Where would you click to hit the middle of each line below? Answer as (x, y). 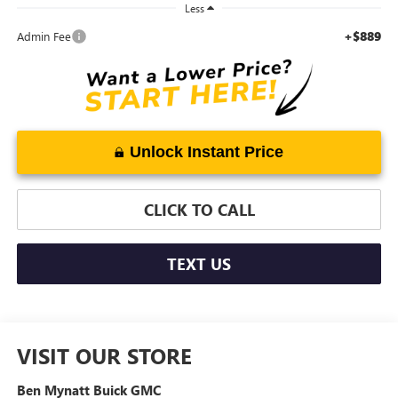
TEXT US (199, 263)
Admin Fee (44, 36)
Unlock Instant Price (207, 151)
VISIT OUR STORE (104, 355)
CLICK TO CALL (199, 209)
